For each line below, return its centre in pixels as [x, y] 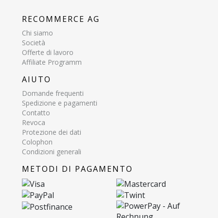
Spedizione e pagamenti [60, 103]
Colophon [37, 142]
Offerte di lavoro [48, 53]
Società [34, 43]
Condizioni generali [52, 151]
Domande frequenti [53, 93]
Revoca [34, 122]
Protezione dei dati [52, 132]
